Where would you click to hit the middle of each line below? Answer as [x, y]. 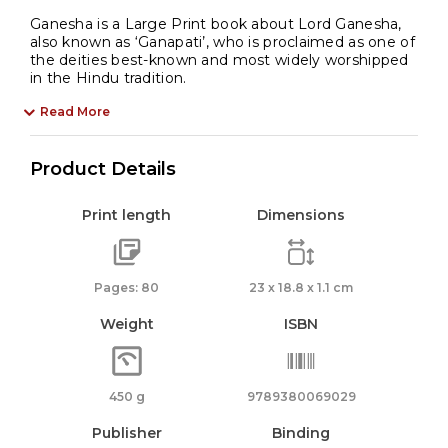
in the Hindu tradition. [108, 77]
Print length [127, 214]
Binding [301, 432]
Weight [126, 323]
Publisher [126, 432]
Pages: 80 [127, 287]
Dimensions [301, 214]
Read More [75, 111]
